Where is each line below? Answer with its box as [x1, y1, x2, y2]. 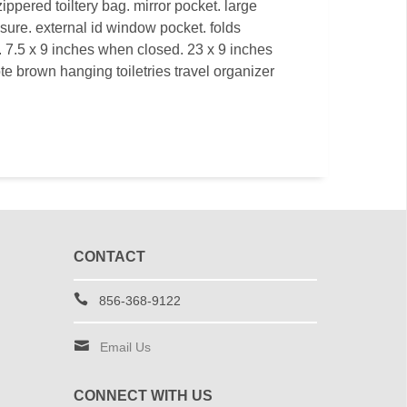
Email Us [99, 340, 151, 354]
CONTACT [73, 249, 145, 264]
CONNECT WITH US [73, 388, 213, 403]
